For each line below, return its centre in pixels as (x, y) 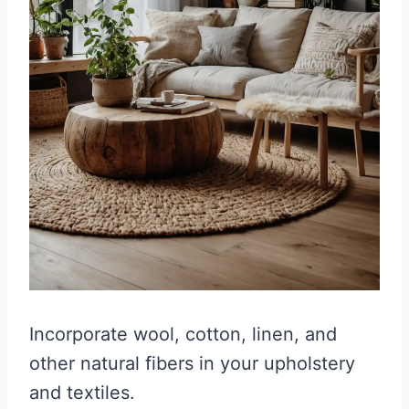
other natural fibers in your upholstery (192, 364)
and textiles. (82, 393)
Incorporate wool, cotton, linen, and (183, 335)
